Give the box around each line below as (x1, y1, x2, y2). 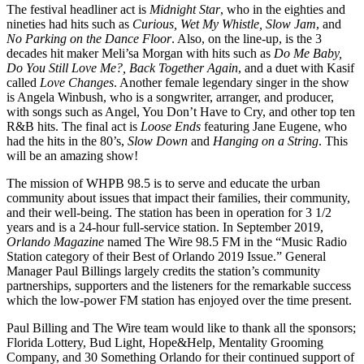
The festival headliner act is (6, 2, 149, 16)
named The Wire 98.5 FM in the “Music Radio (104, 234, 347, 249)
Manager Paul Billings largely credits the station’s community (6, 263, 320, 278)
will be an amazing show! (6, 148, 138, 162)
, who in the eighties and (220, 2, 345, 16)
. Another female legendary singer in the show (114, 75, 349, 89)
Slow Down (128, 133, 188, 148)
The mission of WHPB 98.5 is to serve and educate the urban (6, 175, 320, 190)
